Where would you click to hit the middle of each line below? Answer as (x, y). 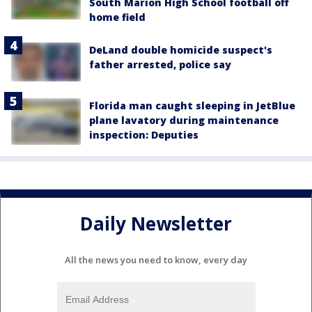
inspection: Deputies (144, 135)
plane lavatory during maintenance (184, 120)
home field (117, 17)
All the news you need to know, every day (156, 259)
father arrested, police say (160, 65)
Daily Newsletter (156, 224)
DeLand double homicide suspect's (181, 50)
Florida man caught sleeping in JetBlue (192, 106)
